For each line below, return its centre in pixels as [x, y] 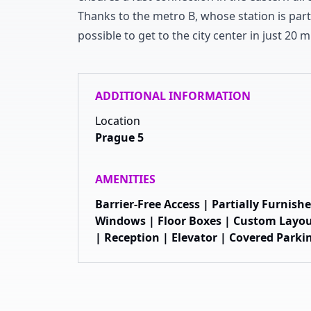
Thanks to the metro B [136, 16]
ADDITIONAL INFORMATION [173, 96]
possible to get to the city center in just [180, 35]
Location [118, 121]
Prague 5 [119, 137]
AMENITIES [125, 179]
